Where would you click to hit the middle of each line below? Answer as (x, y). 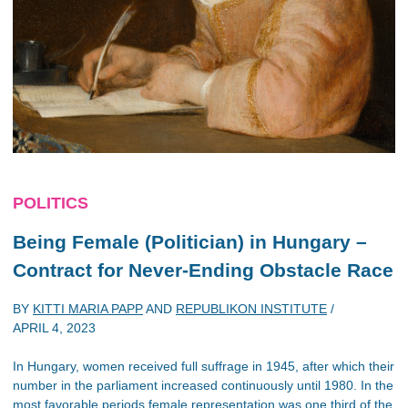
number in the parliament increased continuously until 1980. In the (203, 385)
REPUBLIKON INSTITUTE (251, 309)
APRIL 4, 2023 (54, 328)
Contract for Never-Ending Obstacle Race (203, 270)
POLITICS (51, 203)
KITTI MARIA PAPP (88, 309)
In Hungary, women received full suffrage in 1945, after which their (204, 366)
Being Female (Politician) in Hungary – (190, 241)
